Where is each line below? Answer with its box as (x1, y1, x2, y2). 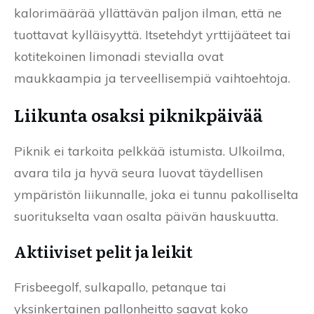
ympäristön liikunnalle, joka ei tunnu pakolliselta (14, 186, 299, 203)
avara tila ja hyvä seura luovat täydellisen (14, 164, 263, 181)
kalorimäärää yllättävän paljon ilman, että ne (14, 4, 282, 21)
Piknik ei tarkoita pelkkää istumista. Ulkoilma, (14, 142, 285, 159)
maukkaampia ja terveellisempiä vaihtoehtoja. (14, 69, 290, 86)
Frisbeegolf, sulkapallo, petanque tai (14, 278, 226, 295)
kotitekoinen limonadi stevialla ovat (14, 48, 224, 64)
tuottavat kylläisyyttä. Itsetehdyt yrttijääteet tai (14, 26, 291, 43)
